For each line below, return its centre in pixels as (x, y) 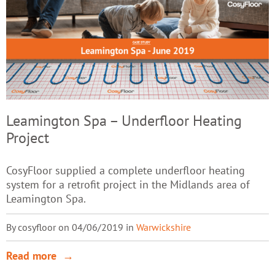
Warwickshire (164, 227)
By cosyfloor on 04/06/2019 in (72, 227)
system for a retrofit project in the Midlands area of (128, 184)
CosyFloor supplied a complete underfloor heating (126, 170)
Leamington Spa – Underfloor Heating (124, 121)
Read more (32, 256)
